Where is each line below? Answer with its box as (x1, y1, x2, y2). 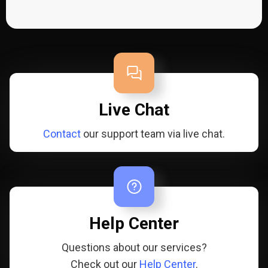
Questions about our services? (61, 241, 207, 254)
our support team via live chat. (81, 127, 225, 140)
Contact (43, 127, 81, 140)
